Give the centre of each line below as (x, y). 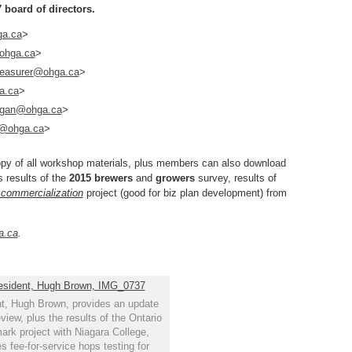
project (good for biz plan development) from (185, 193)
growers (175, 178)
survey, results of (235, 178)
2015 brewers (101, 178)
